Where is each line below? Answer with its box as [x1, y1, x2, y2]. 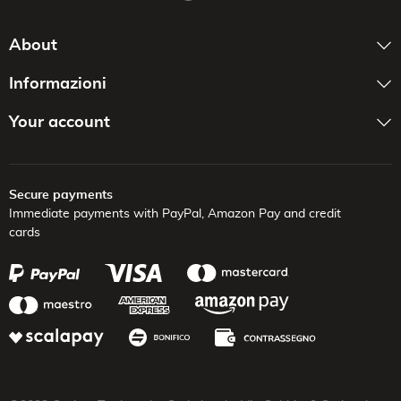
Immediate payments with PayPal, [9, 207, 204, 220]
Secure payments [9, 188, 113, 201]
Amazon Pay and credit [204, 207, 341, 220]
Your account [9, 114, 110, 131]
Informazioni [9, 75, 107, 92]
